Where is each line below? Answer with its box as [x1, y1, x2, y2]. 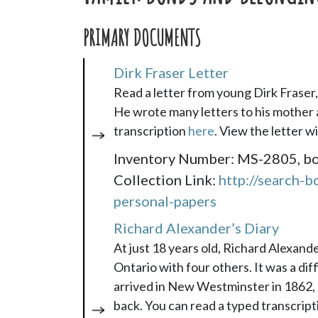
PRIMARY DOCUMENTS [83, 23, 201, 52]
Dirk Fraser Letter [114, 63, 229, 81]
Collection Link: [114, 170, 219, 188]
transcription [114, 122, 188, 138]
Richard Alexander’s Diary [114, 219, 279, 236]
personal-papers [114, 192, 216, 209]
